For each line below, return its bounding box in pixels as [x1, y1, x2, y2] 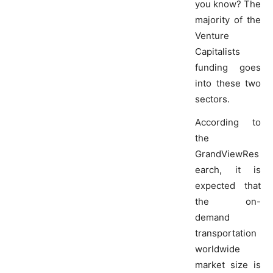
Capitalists [195, 46, 240, 58]
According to [195, 116, 261, 129]
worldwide [195, 243, 240, 255]
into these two [195, 77, 261, 90]
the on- [195, 196, 261, 208]
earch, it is [195, 164, 261, 176]
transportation [195, 227, 257, 239]
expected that [195, 180, 261, 192]
